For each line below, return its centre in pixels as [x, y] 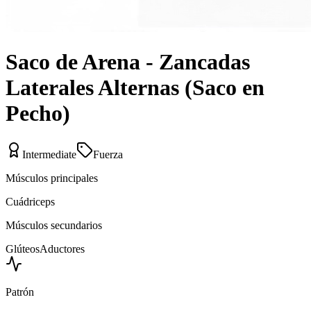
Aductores [62, 249]
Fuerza [108, 154]
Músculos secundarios [54, 225]
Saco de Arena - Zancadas [128, 62]
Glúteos [23, 249]
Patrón [20, 292]
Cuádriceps [30, 201]
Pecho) [38, 114]
